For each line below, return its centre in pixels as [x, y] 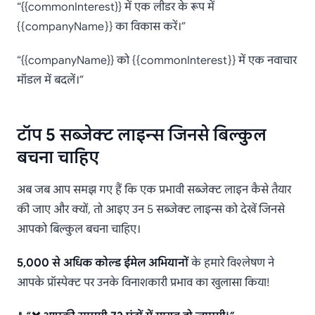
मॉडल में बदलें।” [50, 81]
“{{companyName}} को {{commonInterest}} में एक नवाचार [157, 61]
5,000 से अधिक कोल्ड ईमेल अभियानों [103, 263]
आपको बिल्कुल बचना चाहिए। [78, 230]
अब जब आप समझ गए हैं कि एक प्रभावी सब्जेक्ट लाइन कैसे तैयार [154, 190]
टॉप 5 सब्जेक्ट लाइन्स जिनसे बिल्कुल [142, 135]
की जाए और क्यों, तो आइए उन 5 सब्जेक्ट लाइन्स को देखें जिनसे [151, 210]
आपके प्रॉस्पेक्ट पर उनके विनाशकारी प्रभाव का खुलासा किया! [143, 283]
